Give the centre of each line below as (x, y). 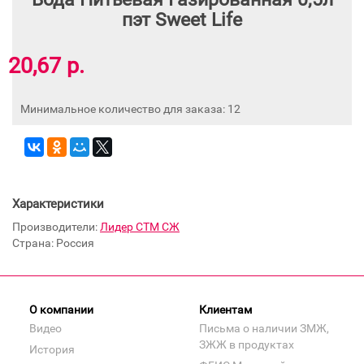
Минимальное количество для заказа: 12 (130, 108)
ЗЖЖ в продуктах (247, 344)
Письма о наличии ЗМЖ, (264, 328)
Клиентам (225, 309)
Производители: (56, 226)
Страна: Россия (53, 243)
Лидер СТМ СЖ (140, 226)
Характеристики (58, 204)
